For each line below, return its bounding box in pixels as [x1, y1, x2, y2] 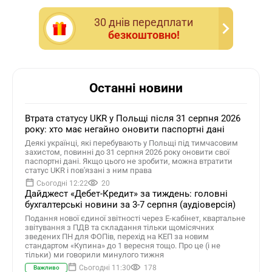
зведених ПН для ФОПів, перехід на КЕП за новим [25, 232, 209, 241]
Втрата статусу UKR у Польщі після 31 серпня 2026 [25, 113, 240, 124]
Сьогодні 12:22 [36, 179, 88, 188]
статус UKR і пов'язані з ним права [25, 166, 152, 175]
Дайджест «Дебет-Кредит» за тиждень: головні [25, 188, 228, 199]
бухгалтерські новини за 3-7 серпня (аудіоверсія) [25, 199, 236, 210]
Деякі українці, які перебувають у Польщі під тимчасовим [25, 138, 238, 148]
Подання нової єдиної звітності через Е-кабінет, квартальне [25, 214, 245, 223]
